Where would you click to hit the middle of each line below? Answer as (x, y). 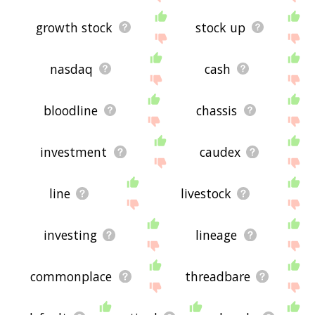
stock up (220, 27)
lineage (217, 234)
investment (74, 152)
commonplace (71, 276)
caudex (220, 152)
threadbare (217, 276)
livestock (206, 193)
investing (70, 234)
